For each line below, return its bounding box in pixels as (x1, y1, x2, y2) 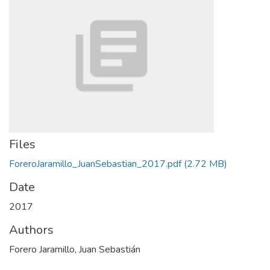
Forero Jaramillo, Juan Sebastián (9, 243, 140, 256)
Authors (9, 222, 54, 238)
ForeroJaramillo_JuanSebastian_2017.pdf (9, 157, 181, 171)
